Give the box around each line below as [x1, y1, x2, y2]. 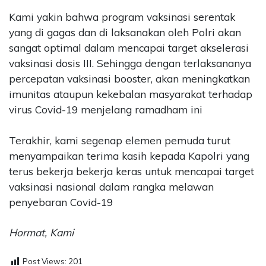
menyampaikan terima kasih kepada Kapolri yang [9, 149, 249, 162]
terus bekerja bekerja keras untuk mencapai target [9, 164, 254, 178]
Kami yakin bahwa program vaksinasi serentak [9, 11, 235, 24]
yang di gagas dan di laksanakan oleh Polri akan [9, 26, 241, 39]
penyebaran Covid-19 [9, 195, 113, 208]
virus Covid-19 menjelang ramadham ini [9, 103, 202, 116]
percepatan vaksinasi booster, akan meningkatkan [9, 72, 250, 85]
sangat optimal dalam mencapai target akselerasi [9, 42, 249, 55]
